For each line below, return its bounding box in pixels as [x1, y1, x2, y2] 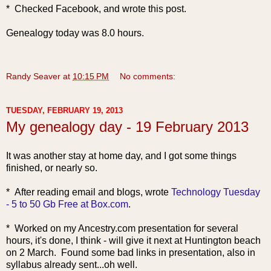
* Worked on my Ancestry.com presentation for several [6, 223, 238, 233]
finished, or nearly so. [6, 163, 97, 173]
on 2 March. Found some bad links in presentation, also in [6, 247, 255, 258]
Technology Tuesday [171, 187, 260, 197]
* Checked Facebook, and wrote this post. [6, 4, 186, 15]
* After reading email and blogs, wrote [6, 187, 171, 197]
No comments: [120, 71, 176, 82]
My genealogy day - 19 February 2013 [6, 119, 249, 135]
